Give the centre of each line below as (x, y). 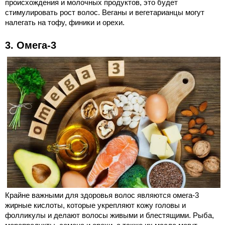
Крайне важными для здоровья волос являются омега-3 (102, 195)
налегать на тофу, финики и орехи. (65, 22)
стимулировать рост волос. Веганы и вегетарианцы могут (105, 12)
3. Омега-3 (31, 45)
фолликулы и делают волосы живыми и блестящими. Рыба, (109, 215)
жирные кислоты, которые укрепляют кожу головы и (95, 205)
